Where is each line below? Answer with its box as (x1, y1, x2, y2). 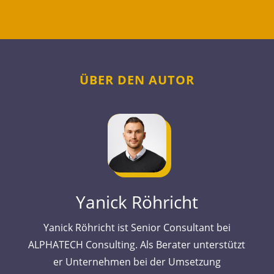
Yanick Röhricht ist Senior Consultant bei (43, 221, 231, 235)
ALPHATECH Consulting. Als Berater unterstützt (28, 238, 246, 252)
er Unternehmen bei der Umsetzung (53, 255, 221, 269)
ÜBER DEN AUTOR (79, 72, 194, 89)
